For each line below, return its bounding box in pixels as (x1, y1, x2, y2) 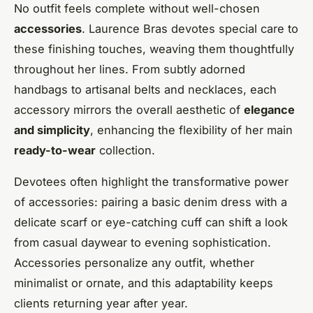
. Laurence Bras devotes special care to (82, 21, 298, 36)
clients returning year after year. (14, 296, 188, 310)
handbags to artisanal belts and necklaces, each (14, 82, 277, 96)
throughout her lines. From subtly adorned (14, 61, 245, 76)
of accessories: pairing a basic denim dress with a (14, 194, 287, 209)
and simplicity (14, 122, 90, 137)
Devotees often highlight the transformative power (14, 174, 289, 189)
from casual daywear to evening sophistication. (14, 235, 271, 249)
